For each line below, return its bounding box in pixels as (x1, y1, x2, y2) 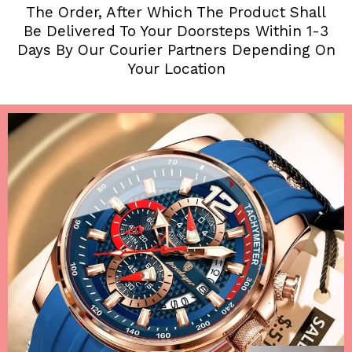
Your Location (126, 59, 225, 78)
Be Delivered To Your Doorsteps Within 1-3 (24, 21, 328, 40)
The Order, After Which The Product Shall (26, 2, 326, 21)
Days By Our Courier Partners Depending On (16, 40, 335, 59)
